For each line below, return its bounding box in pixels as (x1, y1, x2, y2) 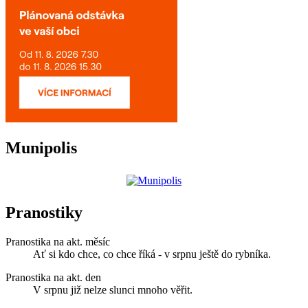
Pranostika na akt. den (5, 272, 101, 284)
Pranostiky (5, 203, 82, 222)
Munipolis (5, 138, 77, 157)
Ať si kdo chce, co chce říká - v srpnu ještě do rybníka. (33, 248, 271, 261)
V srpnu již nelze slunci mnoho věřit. (33, 284, 192, 296)
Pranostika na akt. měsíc (5, 236, 110, 248)
